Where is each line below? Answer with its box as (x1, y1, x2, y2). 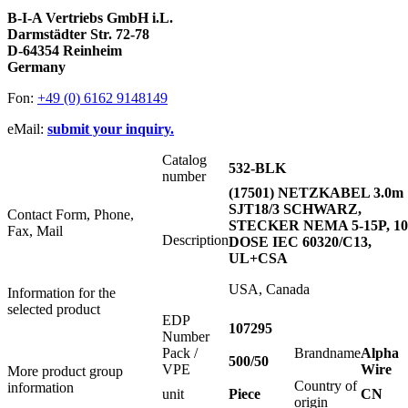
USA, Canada (229, 281, 310, 298)
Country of (294, 378, 357, 394)
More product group (7, 363, 123, 380)
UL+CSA (229, 250, 288, 267)
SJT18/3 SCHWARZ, (229, 201, 362, 218)
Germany (7, 59, 66, 76)
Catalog (162, 152, 207, 168)
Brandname (294, 345, 361, 362)
